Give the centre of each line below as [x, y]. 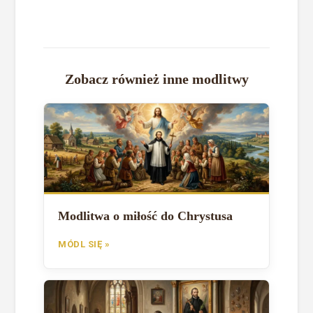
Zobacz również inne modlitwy [156, 79]
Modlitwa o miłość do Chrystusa [146, 216]
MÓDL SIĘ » [84, 244]
